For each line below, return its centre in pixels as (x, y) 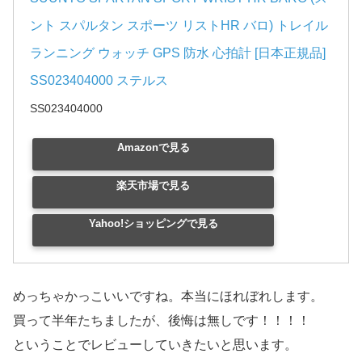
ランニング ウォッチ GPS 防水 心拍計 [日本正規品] (178, 53)
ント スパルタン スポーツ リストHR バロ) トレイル (179, 26)
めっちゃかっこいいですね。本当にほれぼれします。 (168, 296)
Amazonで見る (153, 148)
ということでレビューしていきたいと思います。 (155, 344)
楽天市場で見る (154, 186)
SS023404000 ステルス (99, 81)
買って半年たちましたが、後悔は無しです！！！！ (162, 320)
